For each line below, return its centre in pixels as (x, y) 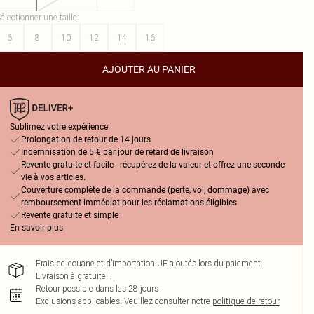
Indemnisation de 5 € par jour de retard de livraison (117, 152)
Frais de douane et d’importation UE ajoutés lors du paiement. (149, 263)
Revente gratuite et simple (69, 215)
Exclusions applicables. (78, 301)
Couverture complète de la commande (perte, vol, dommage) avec (145, 190)
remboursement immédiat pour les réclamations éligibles (129, 203)
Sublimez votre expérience (59, 127)
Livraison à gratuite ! (73, 276)
